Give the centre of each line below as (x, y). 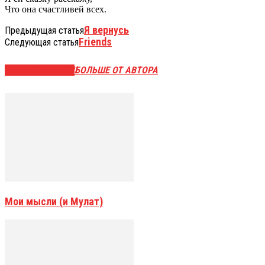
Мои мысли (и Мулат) (54, 202)
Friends (95, 41)
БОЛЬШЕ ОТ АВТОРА (116, 70)
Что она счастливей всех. (56, 9)
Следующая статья (42, 42)
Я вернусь (106, 30)
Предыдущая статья (44, 30)
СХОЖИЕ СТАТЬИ (40, 70)
